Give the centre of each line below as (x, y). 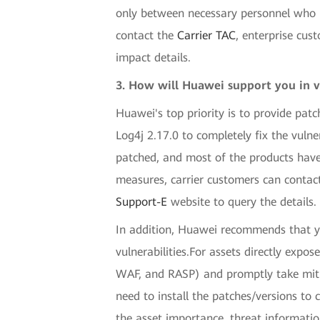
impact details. (154, 57)
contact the (147, 35)
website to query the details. (242, 201)
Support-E (142, 201)
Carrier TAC (207, 35)
